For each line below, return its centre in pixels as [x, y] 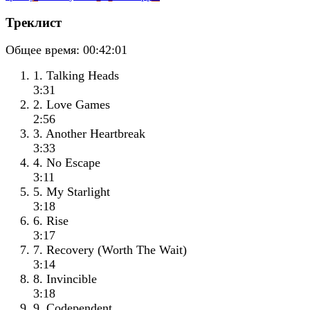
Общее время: [43, 50]
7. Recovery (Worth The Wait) [110, 250]
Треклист [34, 22]
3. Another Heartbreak [89, 134]
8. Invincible [65, 279]
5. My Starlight [72, 192]
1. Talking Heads [76, 76]
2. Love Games [72, 105]
